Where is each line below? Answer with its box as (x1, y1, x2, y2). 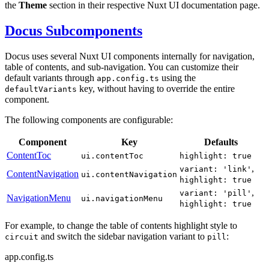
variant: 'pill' (180, 188, 252, 198)
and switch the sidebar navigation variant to (38, 231, 207, 241)
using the (159, 72, 196, 83)
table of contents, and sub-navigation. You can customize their (5, 61, 238, 72)
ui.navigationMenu (81, 193, 163, 203)
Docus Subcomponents (5, 22, 142, 38)
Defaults (204, 136, 238, 147)
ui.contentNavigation (81, 169, 177, 179)
